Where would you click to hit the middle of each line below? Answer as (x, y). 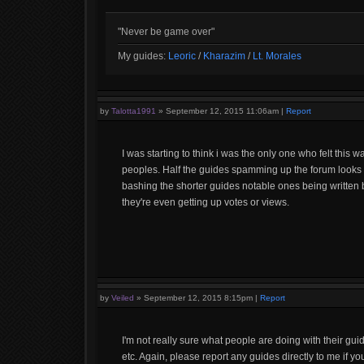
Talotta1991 (134, 111)
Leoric (182, 56)
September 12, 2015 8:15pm (198, 298)
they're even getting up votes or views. (206, 202)
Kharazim (224, 56)
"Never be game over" (166, 32)
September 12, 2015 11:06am (222, 111)
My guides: (143, 56)
